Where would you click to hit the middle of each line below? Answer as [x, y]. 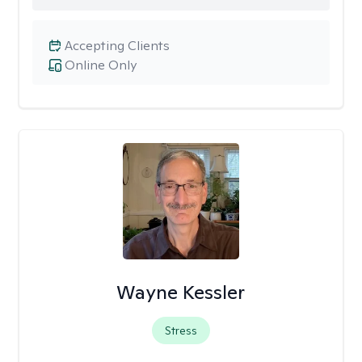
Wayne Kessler [181, 292]
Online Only [101, 65]
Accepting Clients [117, 46]
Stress [181, 330]
